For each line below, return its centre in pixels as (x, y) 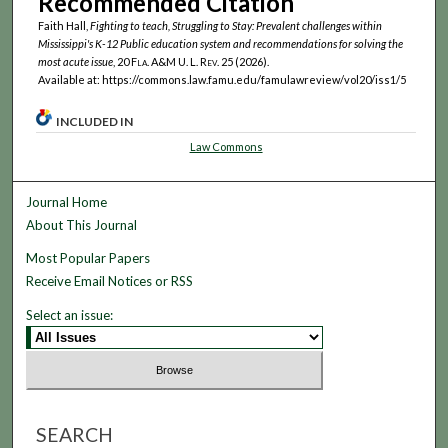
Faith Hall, (63, 25)
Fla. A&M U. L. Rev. (174, 61)
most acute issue (75, 61)
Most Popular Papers (88, 258)
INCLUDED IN (95, 122)
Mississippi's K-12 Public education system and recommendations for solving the (220, 43)
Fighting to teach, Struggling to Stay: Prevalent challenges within (235, 25)
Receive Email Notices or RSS (110, 281)
